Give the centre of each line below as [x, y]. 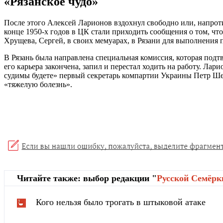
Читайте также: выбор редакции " [87, 178]
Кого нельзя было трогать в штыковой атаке [121, 202]
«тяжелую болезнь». [38, 85]
